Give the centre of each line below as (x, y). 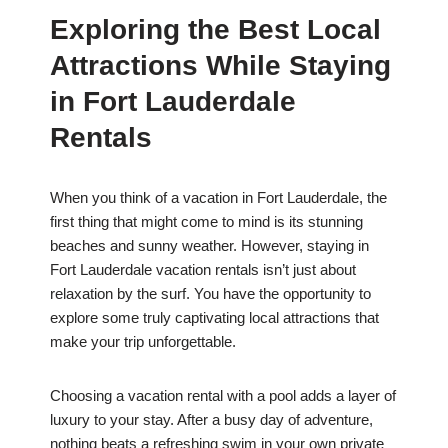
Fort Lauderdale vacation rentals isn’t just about (203, 270)
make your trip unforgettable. (143, 342)
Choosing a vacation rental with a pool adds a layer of (223, 396)
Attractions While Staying (220, 66)
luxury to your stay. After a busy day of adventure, (211, 420)
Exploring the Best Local (215, 30)
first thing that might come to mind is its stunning (206, 222)
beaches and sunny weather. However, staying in (209, 246)
